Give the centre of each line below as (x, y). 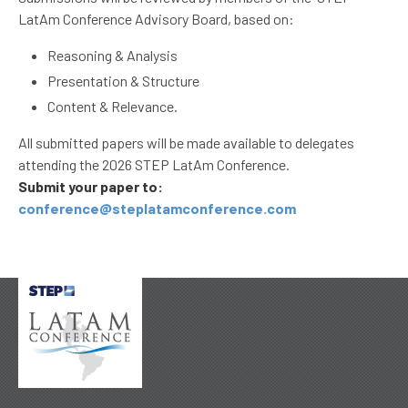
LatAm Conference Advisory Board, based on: (156, 18)
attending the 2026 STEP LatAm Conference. (154, 164)
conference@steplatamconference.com (157, 208)
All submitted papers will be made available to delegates (186, 142)
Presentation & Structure (123, 80)
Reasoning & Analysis (112, 55)
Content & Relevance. (112, 106)
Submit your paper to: (91, 186)
